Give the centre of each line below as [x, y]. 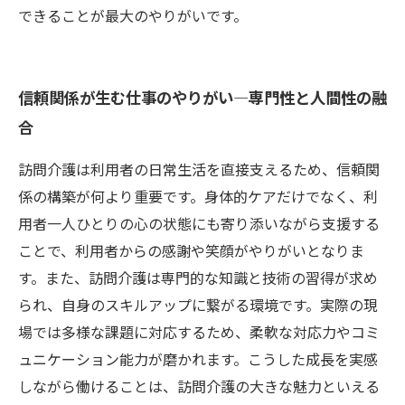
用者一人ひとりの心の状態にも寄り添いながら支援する [199, 223]
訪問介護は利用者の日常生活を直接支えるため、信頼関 [199, 169]
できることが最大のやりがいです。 [133, 15]
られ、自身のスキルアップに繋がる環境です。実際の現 [198, 305]
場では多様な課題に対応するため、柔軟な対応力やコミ [199, 332]
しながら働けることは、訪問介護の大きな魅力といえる [199, 386]
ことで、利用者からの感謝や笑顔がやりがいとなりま [191, 250]
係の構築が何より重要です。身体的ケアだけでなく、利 [198, 196]
